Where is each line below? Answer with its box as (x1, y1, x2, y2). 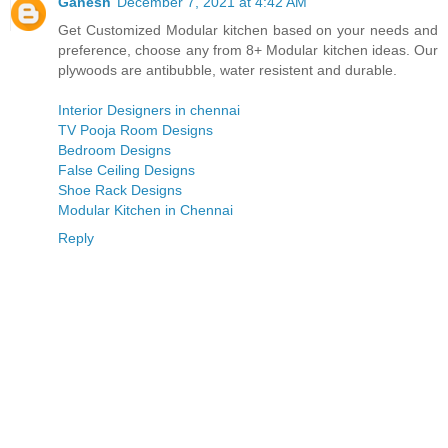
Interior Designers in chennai (58, 101, 240, 118)
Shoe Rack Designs (58, 181, 182, 198)
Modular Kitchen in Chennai (58, 201, 233, 218)
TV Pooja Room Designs (58, 121, 213, 138)
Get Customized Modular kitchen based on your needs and (58, 21, 438, 38)
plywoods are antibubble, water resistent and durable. (58, 61, 397, 78)
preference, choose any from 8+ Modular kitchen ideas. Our (58, 41, 438, 58)
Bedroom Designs (58, 141, 171, 158)
